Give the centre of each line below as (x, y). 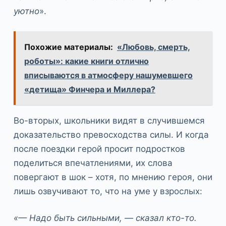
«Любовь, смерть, (153, 47)
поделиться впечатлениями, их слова (93, 163)
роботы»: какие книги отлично (86, 61)
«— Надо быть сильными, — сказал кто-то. (105, 218)
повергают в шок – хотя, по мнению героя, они (113, 177)
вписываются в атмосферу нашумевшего (108, 75)
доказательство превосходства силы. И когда (111, 134)
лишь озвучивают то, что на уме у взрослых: (108, 191)
